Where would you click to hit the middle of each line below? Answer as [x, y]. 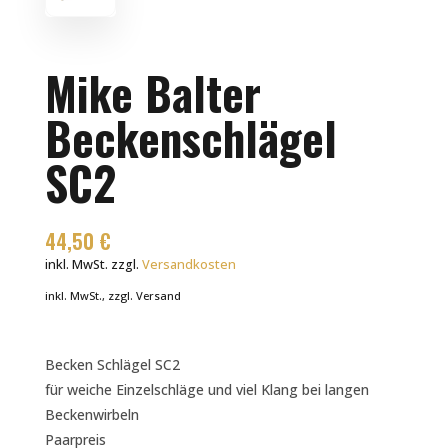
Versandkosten [188, 265]
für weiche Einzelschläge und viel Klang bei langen [206, 390]
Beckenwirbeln [91, 415]
